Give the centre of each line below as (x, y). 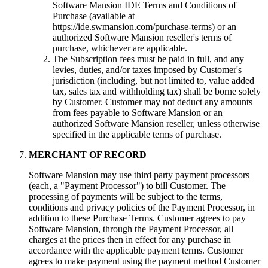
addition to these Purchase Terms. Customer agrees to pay (137, 218)
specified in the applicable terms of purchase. (137, 135)
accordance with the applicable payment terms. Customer (136, 251)
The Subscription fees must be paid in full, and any (148, 59)
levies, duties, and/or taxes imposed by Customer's (147, 70)
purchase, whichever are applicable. (120, 48)
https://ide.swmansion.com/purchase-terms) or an (144, 27)
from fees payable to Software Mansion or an (138, 113)
